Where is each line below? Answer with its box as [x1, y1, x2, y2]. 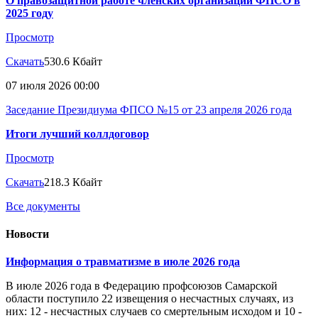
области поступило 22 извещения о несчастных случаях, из [6, 292, 293, 305]
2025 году [6, 6, 53, 19]
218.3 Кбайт [44, 175, 102, 188]
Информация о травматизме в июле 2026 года [6, 256, 240, 268]
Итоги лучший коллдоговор [6, 127, 149, 140]
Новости [6, 228, 49, 241]
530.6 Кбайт [44, 55, 102, 67]
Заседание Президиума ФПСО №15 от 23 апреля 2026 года [6, 103, 292, 116]
